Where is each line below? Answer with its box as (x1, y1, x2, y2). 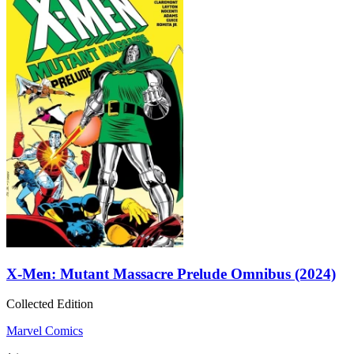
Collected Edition (6, 297, 93, 311)
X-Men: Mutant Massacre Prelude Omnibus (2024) (6, 265, 336, 282)
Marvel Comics (6, 324, 83, 338)
